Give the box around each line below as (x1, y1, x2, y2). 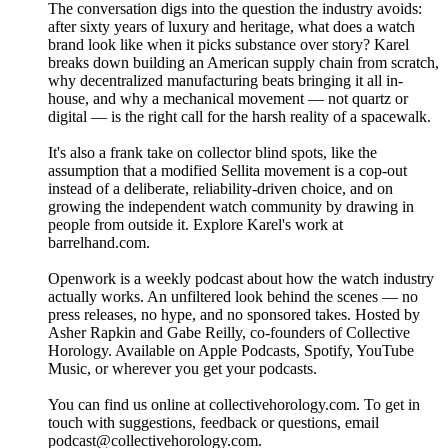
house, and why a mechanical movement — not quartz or (48, 90, 408, 108)
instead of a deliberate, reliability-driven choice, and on (48, 180, 393, 198)
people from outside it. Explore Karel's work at (48, 216, 343, 234)
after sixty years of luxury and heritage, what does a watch (48, 18, 415, 36)
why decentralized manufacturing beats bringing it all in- (48, 72, 403, 90)
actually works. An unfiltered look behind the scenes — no (48, 288, 418, 306)
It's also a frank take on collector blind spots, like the (48, 144, 377, 162)
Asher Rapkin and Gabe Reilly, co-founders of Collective (48, 324, 410, 342)
